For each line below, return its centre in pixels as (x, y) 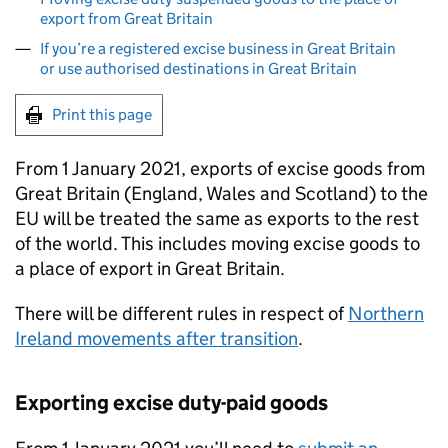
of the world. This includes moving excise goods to (217, 243)
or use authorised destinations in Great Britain (198, 68)
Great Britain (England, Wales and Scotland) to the (221, 193)
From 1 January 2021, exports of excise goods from (220, 168)
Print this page (102, 114)
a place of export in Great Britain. (150, 268)
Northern (386, 313)
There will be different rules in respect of (181, 313)
